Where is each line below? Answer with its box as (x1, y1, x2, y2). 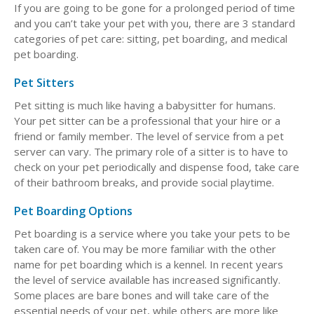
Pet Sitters (14, 75, 74, 91)
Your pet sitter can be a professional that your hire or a (14, 114, 280, 128)
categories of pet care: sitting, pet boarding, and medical (14, 32, 287, 46)
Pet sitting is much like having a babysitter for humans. (14, 98, 275, 113)
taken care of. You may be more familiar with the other (14, 242, 276, 257)
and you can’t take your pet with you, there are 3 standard (14, 16, 295, 31)
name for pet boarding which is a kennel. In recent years (14, 257, 283, 272)
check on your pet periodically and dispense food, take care (14, 160, 299, 175)
